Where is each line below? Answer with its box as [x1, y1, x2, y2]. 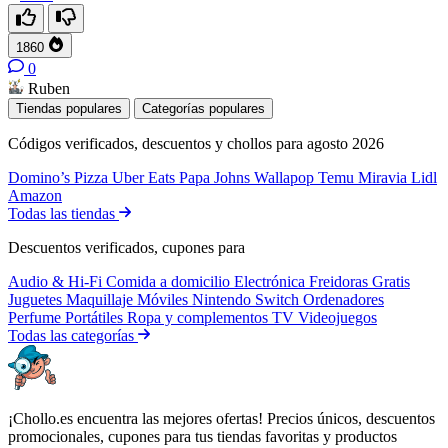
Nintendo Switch [192, 290, 303, 308]
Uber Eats [112, 168, 179, 186]
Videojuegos [298, 308, 377, 326]
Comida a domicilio [106, 272, 234, 290]
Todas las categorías [8, 326, 138, 344]
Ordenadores [303, 290, 384, 308]
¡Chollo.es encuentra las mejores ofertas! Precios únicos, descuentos [8, 409, 435, 427]
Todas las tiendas [8, 204, 119, 222]
